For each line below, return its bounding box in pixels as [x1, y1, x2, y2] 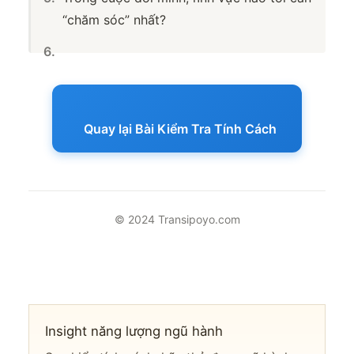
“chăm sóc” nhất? [62, 12, 166, 28]
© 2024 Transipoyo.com [114, 213, 240, 227]
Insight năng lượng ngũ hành [44, 322, 223, 339]
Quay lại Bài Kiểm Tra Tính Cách [84, 121, 277, 137]
